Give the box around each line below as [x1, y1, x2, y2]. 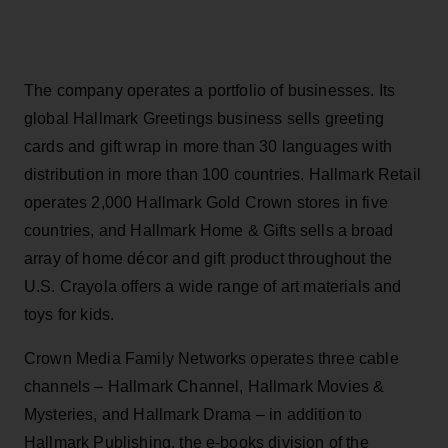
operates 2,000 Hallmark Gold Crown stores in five [24, 193, 388, 211]
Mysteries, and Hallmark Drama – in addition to [24, 405, 363, 423]
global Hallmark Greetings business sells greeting [24, 109, 384, 127]
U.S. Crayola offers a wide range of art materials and [24, 277, 402, 295]
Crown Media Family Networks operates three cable [24, 349, 399, 367]
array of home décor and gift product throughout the [24, 249, 393, 267]
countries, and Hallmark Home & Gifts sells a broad [24, 221, 394, 239]
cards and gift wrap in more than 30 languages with [24, 137, 393, 155]
